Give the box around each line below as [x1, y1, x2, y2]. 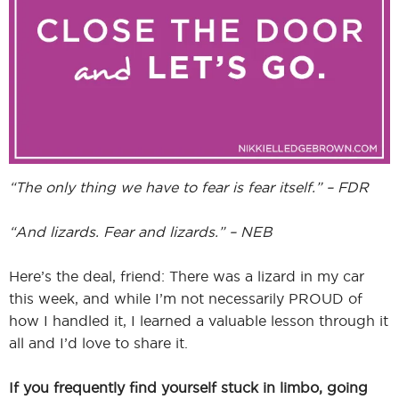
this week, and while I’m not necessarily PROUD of [9, 290, 362, 307]
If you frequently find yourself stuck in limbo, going [9, 379, 368, 396]
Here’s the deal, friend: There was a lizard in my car [9, 268, 364, 285]
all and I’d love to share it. [9, 335, 188, 352]
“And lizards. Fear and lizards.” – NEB [9, 224, 273, 240]
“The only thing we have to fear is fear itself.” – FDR [9, 179, 369, 196]
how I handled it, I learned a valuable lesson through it [9, 313, 388, 330]
